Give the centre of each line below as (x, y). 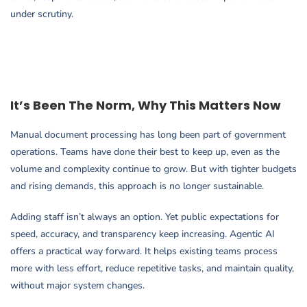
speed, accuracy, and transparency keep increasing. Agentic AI (143, 234)
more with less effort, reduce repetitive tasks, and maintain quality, (152, 269)
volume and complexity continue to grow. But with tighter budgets (153, 169)
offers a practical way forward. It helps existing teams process (144, 251)
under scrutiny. (42, 14)
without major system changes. (77, 286)
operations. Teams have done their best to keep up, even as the (145, 152)
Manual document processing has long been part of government (148, 135)
